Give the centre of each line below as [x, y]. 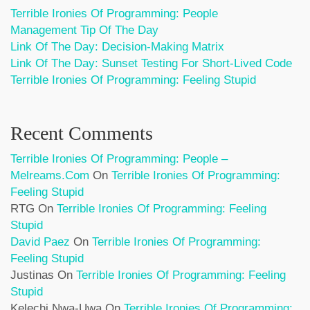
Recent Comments [82, 133]
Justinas [32, 275]
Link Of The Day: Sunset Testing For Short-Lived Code [151, 63]
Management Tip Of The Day [84, 30]
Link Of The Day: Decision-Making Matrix [117, 47]
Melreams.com [50, 175]
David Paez [40, 242]
